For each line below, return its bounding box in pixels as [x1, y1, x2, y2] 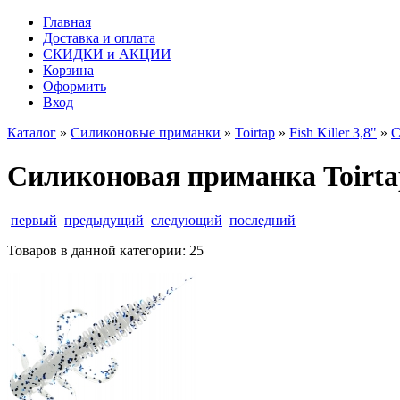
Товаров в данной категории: [7, 242, 189, 258]
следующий [151, 212, 222, 228]
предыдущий [64, 212, 144, 228]
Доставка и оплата [43, 30, 155, 46]
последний [229, 212, 296, 228]
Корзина [43, 62, 94, 78]
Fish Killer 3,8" [289, 125, 377, 140]
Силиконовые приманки [71, 125, 221, 140]
